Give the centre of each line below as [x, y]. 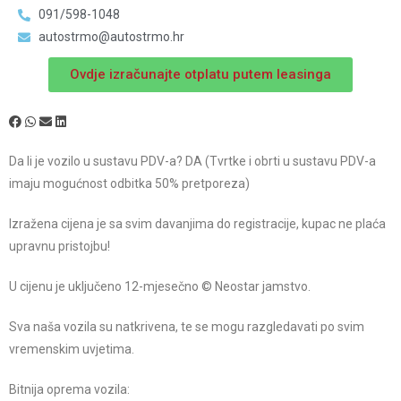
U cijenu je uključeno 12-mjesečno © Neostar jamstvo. [160, 287]
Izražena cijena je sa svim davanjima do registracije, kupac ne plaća [197, 224]
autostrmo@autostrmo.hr [111, 37]
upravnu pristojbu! [60, 247]
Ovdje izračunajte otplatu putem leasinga [200, 75]
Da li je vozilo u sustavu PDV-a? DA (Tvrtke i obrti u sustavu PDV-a [192, 162]
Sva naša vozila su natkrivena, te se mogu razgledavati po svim [187, 327]
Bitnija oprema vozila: [69, 390]
